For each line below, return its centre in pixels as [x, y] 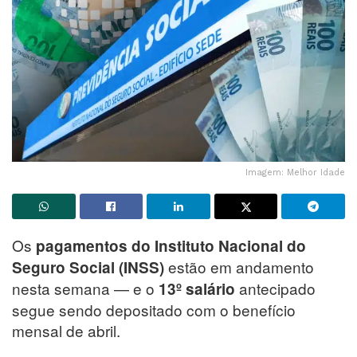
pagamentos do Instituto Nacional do [171, 245]
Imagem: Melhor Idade [295, 172]
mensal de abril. [66, 330]
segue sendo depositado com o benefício [154, 309]
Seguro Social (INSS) [88, 267]
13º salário [197, 288]
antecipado [275, 288]
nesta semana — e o [85, 288]
